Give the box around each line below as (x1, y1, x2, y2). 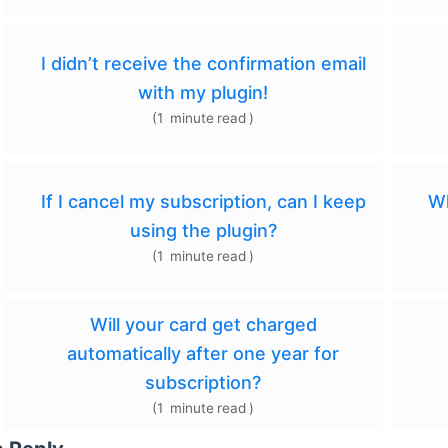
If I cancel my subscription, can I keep (40, 190, 366, 212)
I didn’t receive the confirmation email (40, 52, 366, 74)
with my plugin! (138, 81, 268, 103)
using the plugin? (129, 219, 277, 241)
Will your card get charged (89, 314, 317, 336)
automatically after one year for (67, 343, 339, 365)
